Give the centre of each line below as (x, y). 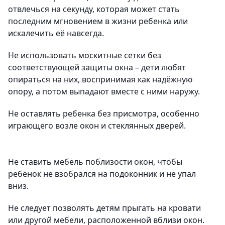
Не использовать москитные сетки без (85, 55)
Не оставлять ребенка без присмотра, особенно (104, 114)
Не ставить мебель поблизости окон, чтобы (95, 162)
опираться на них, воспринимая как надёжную (100, 79)
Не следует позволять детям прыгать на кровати (104, 208)
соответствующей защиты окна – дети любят (97, 67)
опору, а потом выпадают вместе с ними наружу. (104, 91)
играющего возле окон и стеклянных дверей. (97, 126)
